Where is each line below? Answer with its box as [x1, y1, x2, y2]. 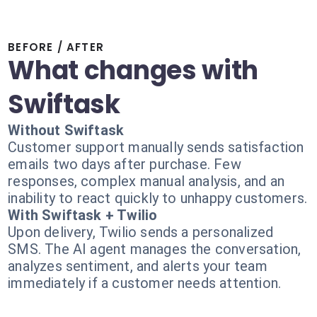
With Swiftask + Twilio [8, 207, 158, 224]
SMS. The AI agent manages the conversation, [8, 241, 301, 258]
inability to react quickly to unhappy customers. [8, 190, 308, 207]
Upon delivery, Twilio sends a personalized [8, 224, 274, 241]
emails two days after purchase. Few [8, 156, 241, 173]
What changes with [8, 52, 259, 88]
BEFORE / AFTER [8, 40, 105, 54]
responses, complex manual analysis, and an [8, 173, 285, 190]
